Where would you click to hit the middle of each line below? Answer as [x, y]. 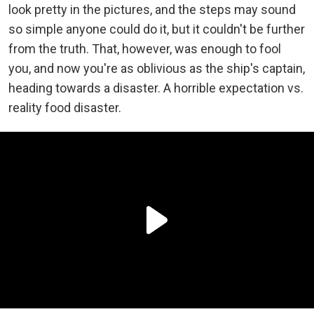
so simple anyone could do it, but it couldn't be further [157, 29]
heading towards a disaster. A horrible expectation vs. [156, 88]
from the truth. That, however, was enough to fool [145, 48]
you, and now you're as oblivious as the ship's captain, [157, 68]
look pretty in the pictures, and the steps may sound [152, 9]
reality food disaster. [65, 107]
